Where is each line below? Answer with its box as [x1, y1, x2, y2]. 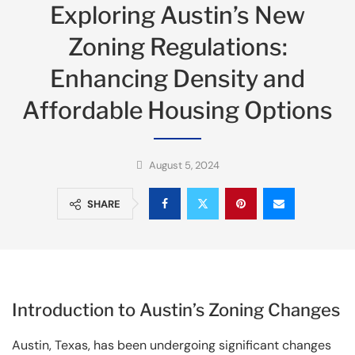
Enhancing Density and [50, 63, 305, 93]
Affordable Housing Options [22, 95, 333, 124]
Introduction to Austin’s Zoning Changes [12, 299, 340, 320]
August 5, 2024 [148, 158, 219, 172]
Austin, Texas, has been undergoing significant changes [12, 336, 331, 353]
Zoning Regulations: [67, 32, 288, 61]
